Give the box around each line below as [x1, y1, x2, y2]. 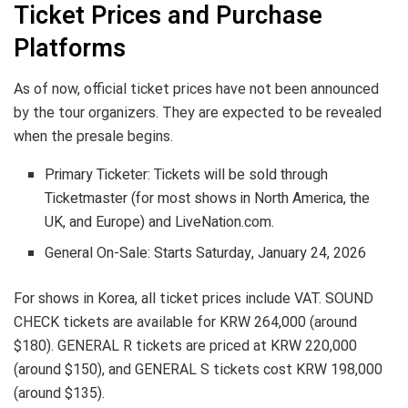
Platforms [14, 30, 126, 67]
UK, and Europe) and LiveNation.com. [45, 210, 275, 233]
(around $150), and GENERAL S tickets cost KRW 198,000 [14, 360, 382, 378]
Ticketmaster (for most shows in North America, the [45, 187, 371, 209]
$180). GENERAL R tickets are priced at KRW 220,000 [14, 336, 357, 354]
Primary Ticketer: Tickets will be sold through [45, 163, 329, 186]
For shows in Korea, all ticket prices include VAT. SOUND [14, 289, 373, 307]
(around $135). [14, 383, 105, 402]
